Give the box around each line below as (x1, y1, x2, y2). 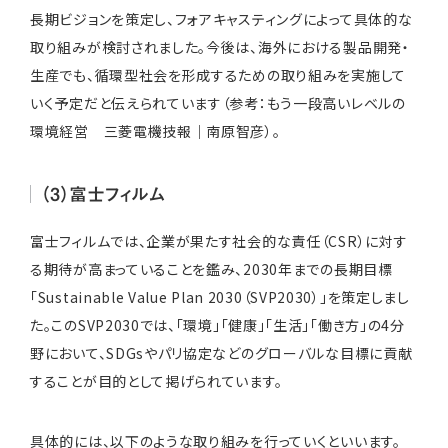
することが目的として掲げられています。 (30, 370, 283, 391)
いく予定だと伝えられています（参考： (30, 92, 267, 113)
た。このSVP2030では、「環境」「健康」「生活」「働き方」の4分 (30, 314, 405, 335)
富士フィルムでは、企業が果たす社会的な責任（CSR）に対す (30, 230, 408, 251)
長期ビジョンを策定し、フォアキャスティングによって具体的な (30, 8, 413, 29)
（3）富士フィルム (41, 175, 165, 212)
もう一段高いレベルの (266, 92, 406, 113)
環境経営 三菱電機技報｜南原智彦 (30, 120, 266, 141)
